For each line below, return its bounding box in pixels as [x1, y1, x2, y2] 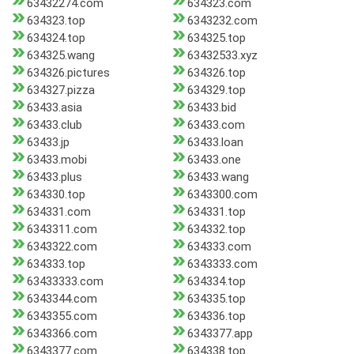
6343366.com [27, 326, 97, 341]
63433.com [186, 118, 245, 133]
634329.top [186, 83, 246, 98]
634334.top [186, 274, 246, 289]
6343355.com [27, 309, 97, 324]
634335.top [186, 292, 246, 307]
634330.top [27, 187, 85, 202]
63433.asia [27, 100, 82, 115]
